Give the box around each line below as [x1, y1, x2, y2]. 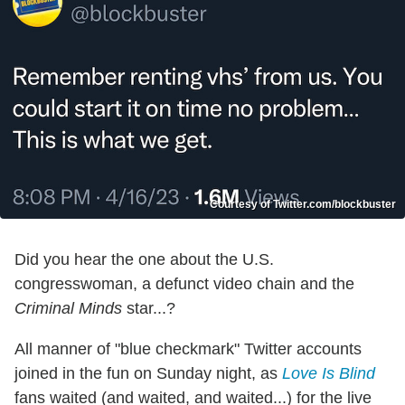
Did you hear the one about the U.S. [14, 250, 274, 269]
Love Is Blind [282, 364, 375, 383]
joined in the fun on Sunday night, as [14, 364, 282, 383]
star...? [122, 299, 175, 318]
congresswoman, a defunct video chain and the [14, 275, 354, 294]
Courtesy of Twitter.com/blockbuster [210, 198, 396, 212]
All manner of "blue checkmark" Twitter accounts [14, 340, 362, 359]
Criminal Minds [14, 299, 122, 318]
